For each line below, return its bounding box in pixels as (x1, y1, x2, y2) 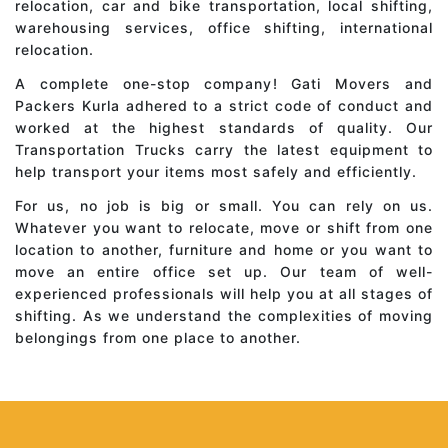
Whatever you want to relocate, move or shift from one (15, 219, 433, 237)
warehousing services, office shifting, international (15, 19, 433, 37)
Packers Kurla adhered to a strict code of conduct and (15, 97, 433, 115)
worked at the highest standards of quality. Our (15, 119, 433, 137)
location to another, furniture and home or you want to (15, 241, 433, 259)
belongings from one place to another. (15, 329, 301, 347)
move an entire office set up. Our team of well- (15, 263, 433, 281)
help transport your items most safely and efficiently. (15, 163, 417, 181)
